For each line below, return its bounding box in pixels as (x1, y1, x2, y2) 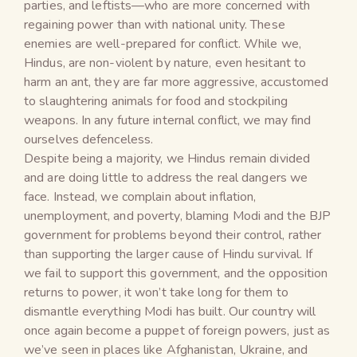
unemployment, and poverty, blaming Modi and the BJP (24, 206, 331, 225)
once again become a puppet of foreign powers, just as (24, 321, 331, 339)
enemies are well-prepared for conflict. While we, (24, 34, 301, 53)
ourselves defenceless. (24, 130, 154, 148)
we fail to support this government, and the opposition (24, 264, 328, 282)
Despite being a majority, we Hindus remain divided (24, 149, 311, 167)
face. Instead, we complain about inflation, (24, 187, 257, 206)
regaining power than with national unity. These (24, 15, 285, 33)
